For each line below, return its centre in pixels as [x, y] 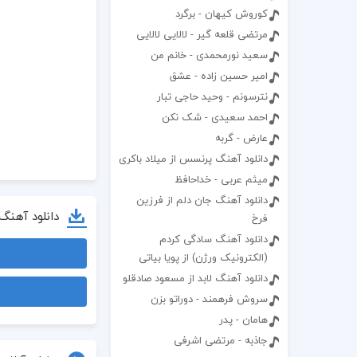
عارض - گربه [241, 138]
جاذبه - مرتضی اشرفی [220, 341]
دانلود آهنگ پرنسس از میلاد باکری [193, 159]
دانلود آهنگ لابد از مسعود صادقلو [195, 279]
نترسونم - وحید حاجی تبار [212, 97]
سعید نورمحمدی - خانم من [209, 55]
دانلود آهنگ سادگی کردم [213, 239]
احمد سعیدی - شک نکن [214, 118]
